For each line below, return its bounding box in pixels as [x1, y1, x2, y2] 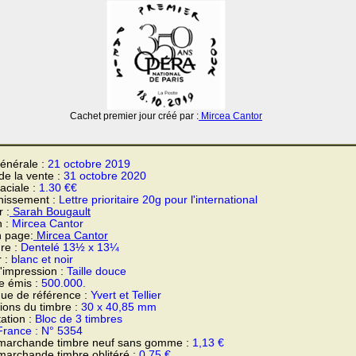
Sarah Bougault [10, 206, 91, 218]
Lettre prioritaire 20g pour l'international [59, 194, 257, 206]
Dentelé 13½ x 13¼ [21, 242, 119, 253]
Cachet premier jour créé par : [70, 110, 199, 122]
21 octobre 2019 [48, 158, 130, 170]
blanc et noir [11, 253, 73, 265]
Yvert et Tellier [91, 289, 161, 301]
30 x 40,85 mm [81, 301, 157, 313]
